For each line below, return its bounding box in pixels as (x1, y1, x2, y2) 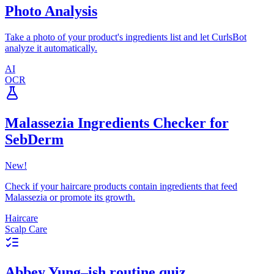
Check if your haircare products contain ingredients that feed (5, 181, 237, 192)
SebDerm (5, 131, 64, 148)
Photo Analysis (5, 3, 97, 20)
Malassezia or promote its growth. (5, 192, 135, 203)
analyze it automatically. (5, 43, 97, 54)
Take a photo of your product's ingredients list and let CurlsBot (5, 32, 246, 43)
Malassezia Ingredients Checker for (5, 115, 229, 131)
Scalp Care (5, 224, 47, 235)
